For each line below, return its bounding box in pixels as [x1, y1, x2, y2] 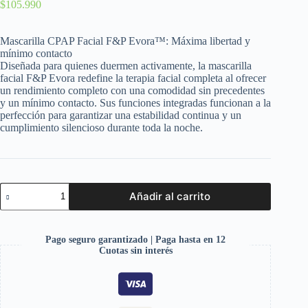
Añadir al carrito [129, 190, 211, 203]
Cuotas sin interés [98, 245, 173, 256]
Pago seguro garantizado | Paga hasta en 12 [45, 234, 226, 245]
